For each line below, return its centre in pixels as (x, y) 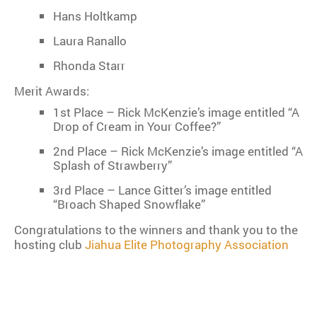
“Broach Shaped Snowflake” (129, 204)
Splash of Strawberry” (113, 166)
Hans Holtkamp (95, 16)
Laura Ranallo (90, 41)
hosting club (50, 245)
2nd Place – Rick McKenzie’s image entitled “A (178, 151)
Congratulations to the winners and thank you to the (156, 230)
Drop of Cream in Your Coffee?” (137, 127)
